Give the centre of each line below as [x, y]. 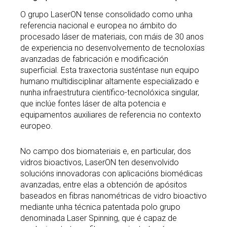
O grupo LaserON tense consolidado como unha [106, 15]
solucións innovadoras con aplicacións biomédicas [111, 174]
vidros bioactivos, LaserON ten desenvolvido [100, 163]
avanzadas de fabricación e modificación [94, 59]
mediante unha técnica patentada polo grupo [100, 207]
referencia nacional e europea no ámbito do [99, 26]
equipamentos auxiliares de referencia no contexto [111, 115]
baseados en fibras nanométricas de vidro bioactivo [113, 196]
